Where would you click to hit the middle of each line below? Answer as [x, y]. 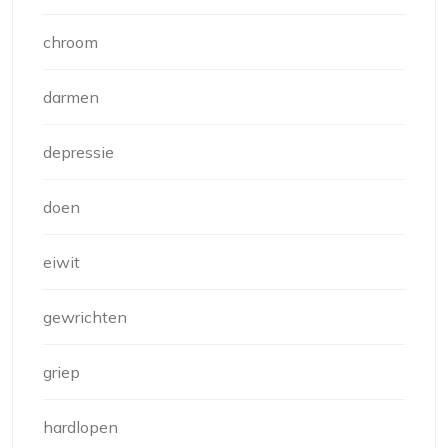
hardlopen [80, 427]
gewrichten [85, 317]
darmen [71, 97]
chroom [70, 42]
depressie [78, 152]
